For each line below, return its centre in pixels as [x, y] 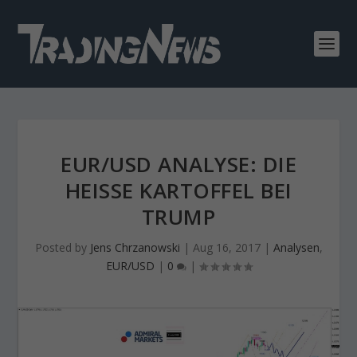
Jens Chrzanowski [135, 247]
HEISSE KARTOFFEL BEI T [178, 190]
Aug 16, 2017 [226, 247]
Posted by [62, 247]
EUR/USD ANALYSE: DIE [178, 164]
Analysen [296, 247]
